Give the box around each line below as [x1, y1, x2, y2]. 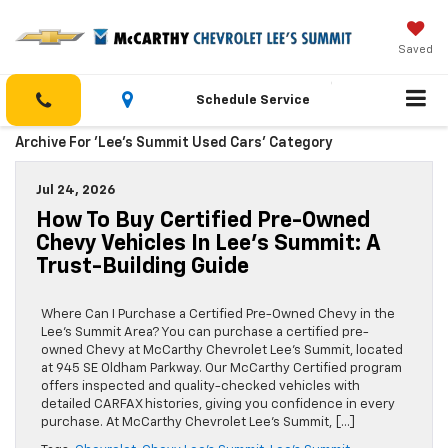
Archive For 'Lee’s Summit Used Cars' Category [15, 136, 332, 151]
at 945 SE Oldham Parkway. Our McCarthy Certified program [41, 362, 402, 376]
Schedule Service [196, 94, 310, 108]
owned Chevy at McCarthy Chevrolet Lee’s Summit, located [41, 344, 403, 358]
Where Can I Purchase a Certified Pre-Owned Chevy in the [41, 308, 395, 322]
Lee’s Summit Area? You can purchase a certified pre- [41, 326, 369, 340]
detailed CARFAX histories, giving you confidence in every [41, 398, 395, 412]
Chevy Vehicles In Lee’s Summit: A [36, 233, 380, 256]
